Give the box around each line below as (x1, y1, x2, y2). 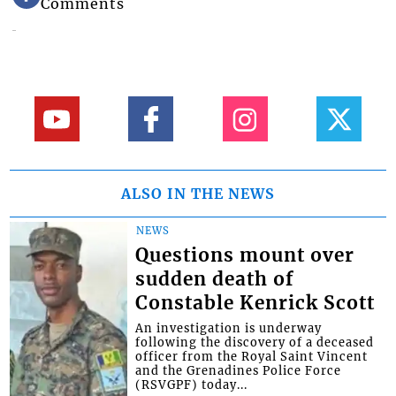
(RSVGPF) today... (135, 377, 248, 392)
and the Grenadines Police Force (135, 363, 342, 378)
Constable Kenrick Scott (135, 292, 376, 316)
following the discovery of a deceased (135, 335, 375, 350)
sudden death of (135, 268, 294, 292)
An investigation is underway (135, 321, 323, 336)
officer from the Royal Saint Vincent (135, 349, 369, 364)
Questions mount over (135, 244, 355, 268)
